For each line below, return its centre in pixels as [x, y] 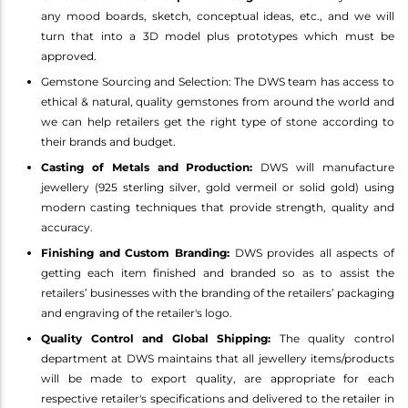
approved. [69, 56]
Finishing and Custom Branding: [135, 252]
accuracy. [67, 227]
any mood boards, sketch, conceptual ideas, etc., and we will [218, 15]
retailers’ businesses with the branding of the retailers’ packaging [218, 292]
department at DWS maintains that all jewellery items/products [218, 358]
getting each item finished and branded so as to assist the [218, 272]
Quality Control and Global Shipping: [156, 338]
